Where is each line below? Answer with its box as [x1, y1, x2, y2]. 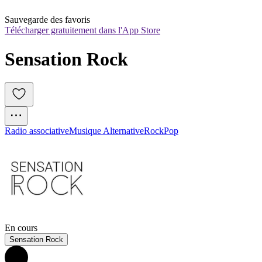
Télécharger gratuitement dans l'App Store [5, 25, 160, 36]
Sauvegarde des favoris [5, 15, 90, 25]
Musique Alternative [69, 126, 144, 136]
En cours [5, 223, 37, 233]
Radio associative [5, 126, 69, 136]
